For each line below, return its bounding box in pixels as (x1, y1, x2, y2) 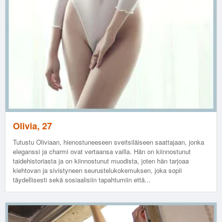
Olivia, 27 (13, 119, 52, 132)
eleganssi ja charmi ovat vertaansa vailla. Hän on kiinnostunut (13, 146, 191, 156)
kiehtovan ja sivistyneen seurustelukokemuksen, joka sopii (13, 165, 182, 175)
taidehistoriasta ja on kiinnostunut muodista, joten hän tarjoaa (13, 156, 189, 166)
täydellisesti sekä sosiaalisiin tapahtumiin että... (13, 174, 151, 184)
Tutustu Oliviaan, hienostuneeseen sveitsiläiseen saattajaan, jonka (13, 137, 204, 147)
